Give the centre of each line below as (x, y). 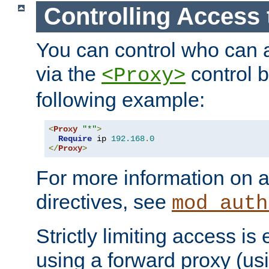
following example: (120, 100)
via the (69, 74)
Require (75, 139)
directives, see (104, 202)
